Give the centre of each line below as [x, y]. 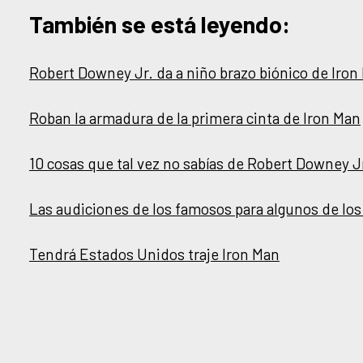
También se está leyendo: [160, 23]
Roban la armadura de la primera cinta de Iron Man [195, 117]
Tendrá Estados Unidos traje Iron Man [154, 254]
